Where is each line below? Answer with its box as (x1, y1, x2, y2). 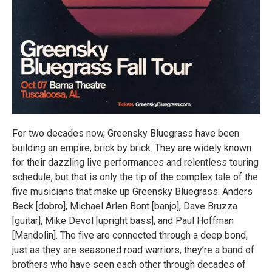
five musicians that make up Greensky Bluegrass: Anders (12, 186, 253, 197)
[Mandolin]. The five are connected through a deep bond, (12, 229, 248, 241)
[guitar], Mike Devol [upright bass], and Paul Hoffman (12, 215, 234, 226)
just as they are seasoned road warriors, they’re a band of (12, 244, 254, 256)
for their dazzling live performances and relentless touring (12, 157, 259, 168)
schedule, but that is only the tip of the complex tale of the (12, 171, 258, 183)
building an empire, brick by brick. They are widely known (12, 142, 251, 154)
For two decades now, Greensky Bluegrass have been (12, 127, 239, 139)
